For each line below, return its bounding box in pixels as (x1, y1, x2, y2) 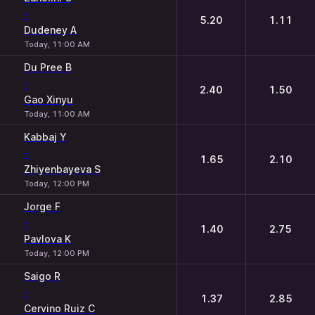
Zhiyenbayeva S (24, 163, 101, 175)
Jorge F (24, 200, 60, 212)
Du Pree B (24, 61, 72, 73)
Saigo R (24, 270, 60, 282)
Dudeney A (24, 24, 77, 36)
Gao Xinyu (24, 94, 73, 105)
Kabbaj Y (24, 131, 67, 143)
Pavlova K (24, 233, 71, 245)
